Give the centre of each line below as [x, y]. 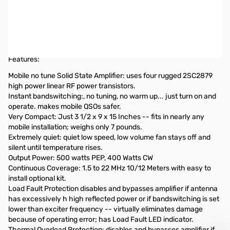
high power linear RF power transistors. [72, 86]
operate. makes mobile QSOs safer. [65, 107]
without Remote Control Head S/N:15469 [80, 16]
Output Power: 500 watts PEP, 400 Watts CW [81, 158]
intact [19, 43]
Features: [24, 59]
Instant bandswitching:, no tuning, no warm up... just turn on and [112, 96]
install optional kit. [37, 178]
